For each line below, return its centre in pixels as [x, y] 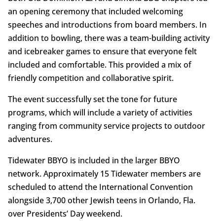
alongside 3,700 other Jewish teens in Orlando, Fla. [101, 200]
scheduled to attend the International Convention [100, 187]
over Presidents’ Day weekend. [65, 213]
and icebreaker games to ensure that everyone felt [102, 51]
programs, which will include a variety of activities [100, 112]
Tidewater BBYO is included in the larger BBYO [94, 160]
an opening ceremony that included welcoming [95, 11]
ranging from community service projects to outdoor [106, 126]
